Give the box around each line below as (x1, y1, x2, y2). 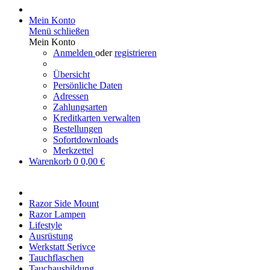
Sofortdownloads (53, 134, 118, 145)
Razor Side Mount (29, 198, 99, 209)
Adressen (53, 91, 89, 101)
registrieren (115, 48, 157, 58)
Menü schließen (29, 26, 89, 36)
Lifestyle (29, 220, 62, 230)
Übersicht (53, 69, 90, 80)
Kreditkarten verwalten (53, 113, 140, 123)
